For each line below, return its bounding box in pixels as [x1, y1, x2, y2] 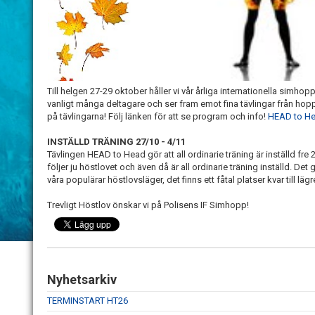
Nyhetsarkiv [47, 272, 117, 287]
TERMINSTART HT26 [47, 295, 128, 306]
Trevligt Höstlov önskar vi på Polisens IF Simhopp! [47, 200, 249, 210]
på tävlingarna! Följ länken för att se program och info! [47, 111, 268, 122]
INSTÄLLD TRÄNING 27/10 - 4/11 [47, 136, 186, 147]
